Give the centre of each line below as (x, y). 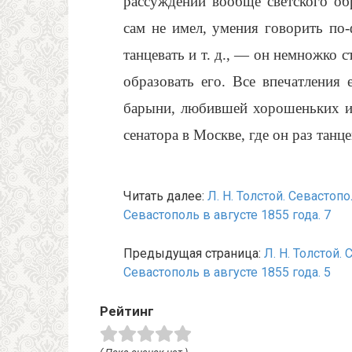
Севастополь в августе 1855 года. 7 (227, 215)
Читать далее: (165, 196)
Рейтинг (127, 311)
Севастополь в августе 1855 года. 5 (227, 272)
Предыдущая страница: (194, 253)
